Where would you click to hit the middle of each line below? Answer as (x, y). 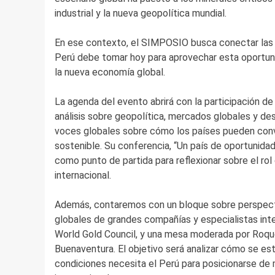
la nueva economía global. (110, 72)
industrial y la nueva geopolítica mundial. (140, 14)
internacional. (83, 176)
